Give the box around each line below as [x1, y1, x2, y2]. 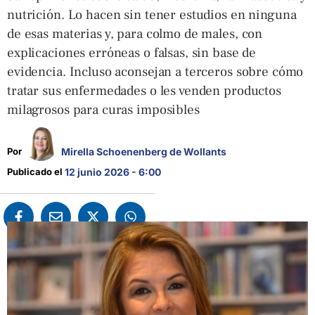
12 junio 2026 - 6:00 [65, 166, 161, 178]
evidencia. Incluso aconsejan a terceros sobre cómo [7, 63, 304, 80]
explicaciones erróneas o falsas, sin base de [7, 44, 257, 61]
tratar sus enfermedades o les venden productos [7, 82, 281, 99]
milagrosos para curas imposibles [7, 101, 200, 118]
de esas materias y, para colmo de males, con [7, 25, 263, 42]
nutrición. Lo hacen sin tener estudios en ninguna [7, 6, 297, 23]
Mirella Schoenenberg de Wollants [61, 145, 227, 157]
